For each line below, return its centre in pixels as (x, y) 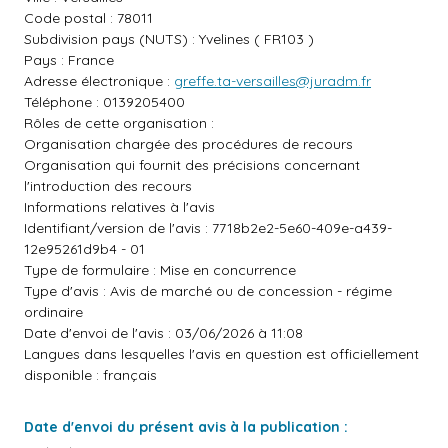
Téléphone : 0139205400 (104, 102)
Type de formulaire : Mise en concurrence (160, 270)
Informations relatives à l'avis (119, 207)
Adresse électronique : (99, 81)
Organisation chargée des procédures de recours (188, 144)
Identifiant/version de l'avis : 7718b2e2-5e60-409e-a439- (208, 228)
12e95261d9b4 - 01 (84, 249)
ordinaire (53, 312)
